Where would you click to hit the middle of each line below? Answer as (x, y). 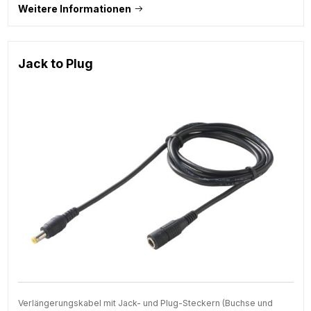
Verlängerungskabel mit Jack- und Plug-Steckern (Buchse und (145, 303)
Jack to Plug (55, 63)
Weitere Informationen (74, 8)
